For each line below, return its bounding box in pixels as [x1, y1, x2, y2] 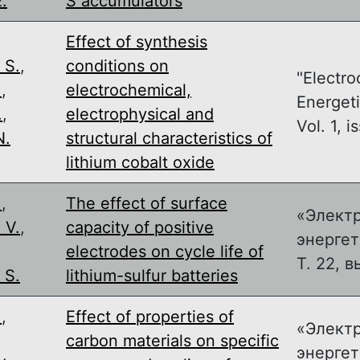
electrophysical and [66, 104, 214, 124]
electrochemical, [66, 80, 191, 100]
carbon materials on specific [66, 330, 279, 350]
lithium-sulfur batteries [66, 265, 238, 285]
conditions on [66, 55, 169, 76]
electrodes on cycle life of [66, 241, 264, 261]
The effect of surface [66, 193, 227, 213]
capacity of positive [66, 217, 214, 237]
